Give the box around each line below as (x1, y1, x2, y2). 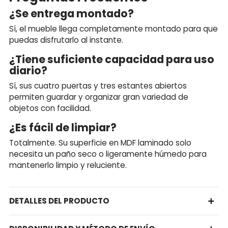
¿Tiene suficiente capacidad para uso (9, 51, 214, 67)
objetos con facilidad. (9, 102, 91, 113)
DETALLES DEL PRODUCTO (9, 195, 109, 207)
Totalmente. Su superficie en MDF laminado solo (9, 137, 191, 148)
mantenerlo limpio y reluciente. (9, 159, 127, 170)
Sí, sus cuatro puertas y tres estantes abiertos (9, 80, 187, 91)
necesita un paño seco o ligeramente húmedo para (9, 148, 207, 159)
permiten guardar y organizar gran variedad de (9, 91, 188, 102)
